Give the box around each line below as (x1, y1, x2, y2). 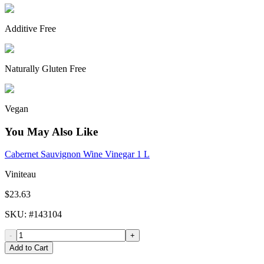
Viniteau (5, 169, 36, 180)
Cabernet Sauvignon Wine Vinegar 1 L (5, 149, 150, 160)
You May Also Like (5, 125, 98, 138)
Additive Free (5, 23, 56, 34)
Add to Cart (9, 243, 48, 253)
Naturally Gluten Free (5, 63, 86, 74)
